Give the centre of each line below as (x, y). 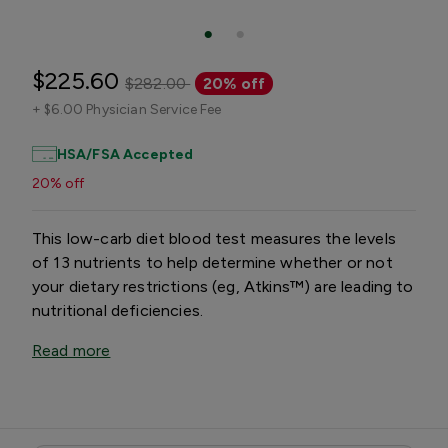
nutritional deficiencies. (118, 310)
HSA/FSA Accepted (125, 154)
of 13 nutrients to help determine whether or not (212, 262)
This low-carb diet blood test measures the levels (214, 238)
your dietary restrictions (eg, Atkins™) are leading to (223, 286)
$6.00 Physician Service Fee (133, 109)
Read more (71, 350)
